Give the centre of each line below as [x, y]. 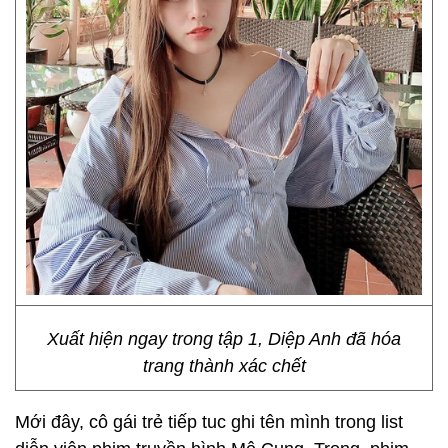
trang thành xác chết [224, 366]
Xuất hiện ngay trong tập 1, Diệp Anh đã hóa [224, 339]
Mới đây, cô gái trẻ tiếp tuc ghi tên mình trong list [209, 422]
